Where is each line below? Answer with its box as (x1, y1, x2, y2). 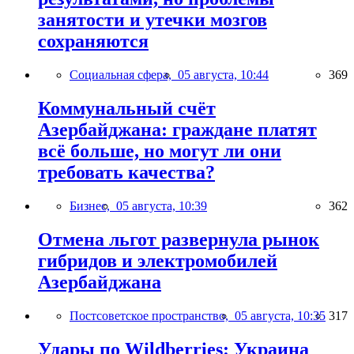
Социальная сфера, (70, 68, 178, 82)
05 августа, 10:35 (235, 308, 326, 322)
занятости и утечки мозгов (38, 9, 267, 31)
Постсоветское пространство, (70, 308, 235, 322)
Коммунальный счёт (38, 98, 216, 119)
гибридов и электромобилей (38, 250, 277, 271)
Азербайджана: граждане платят (38, 119, 317, 141)
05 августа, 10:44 (178, 68, 269, 82)
